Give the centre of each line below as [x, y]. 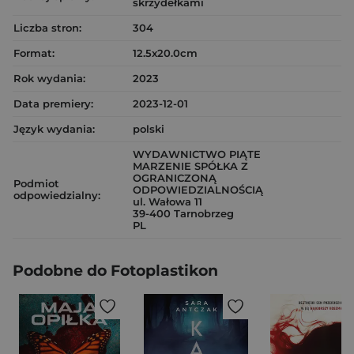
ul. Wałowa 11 [168, 201]
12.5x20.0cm [165, 53]
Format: [34, 53]
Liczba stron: [47, 28]
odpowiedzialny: [57, 195]
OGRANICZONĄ [175, 178]
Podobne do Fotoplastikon [115, 271]
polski [149, 129]
